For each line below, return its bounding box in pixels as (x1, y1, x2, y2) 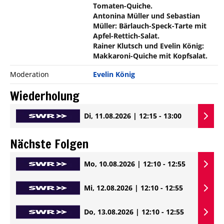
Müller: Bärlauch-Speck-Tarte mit (93, 20, 207, 30)
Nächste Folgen (10, 135, 88, 152)
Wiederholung (10, 87, 79, 104)
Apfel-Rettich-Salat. (93, 30, 160, 40)
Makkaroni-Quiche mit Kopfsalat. (93, 50, 208, 60)
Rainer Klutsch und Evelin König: (93, 40, 204, 50)
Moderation (10, 69, 49, 79)
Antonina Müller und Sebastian (93, 10, 200, 20)
